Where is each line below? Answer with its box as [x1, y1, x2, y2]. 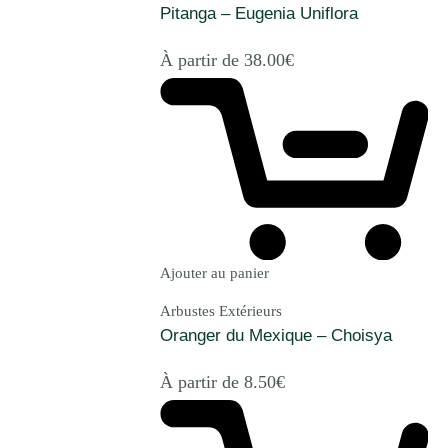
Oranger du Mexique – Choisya [160, 326, 392, 346]
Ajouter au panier [160, 265, 269, 282]
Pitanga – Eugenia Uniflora [160, 4, 358, 24]
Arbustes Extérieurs [160, 303, 282, 320]
